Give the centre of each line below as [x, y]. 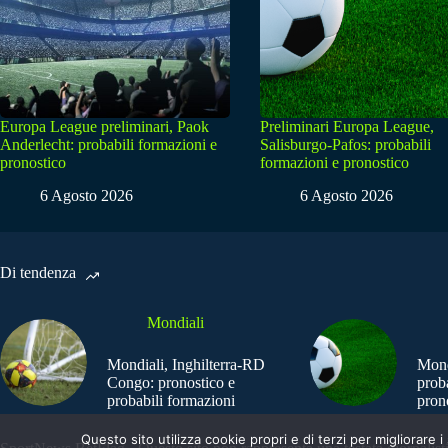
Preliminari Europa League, [347, 127]
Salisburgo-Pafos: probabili [345, 145]
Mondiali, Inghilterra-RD [186, 365]
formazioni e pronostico [334, 163]
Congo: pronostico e [171, 383]
